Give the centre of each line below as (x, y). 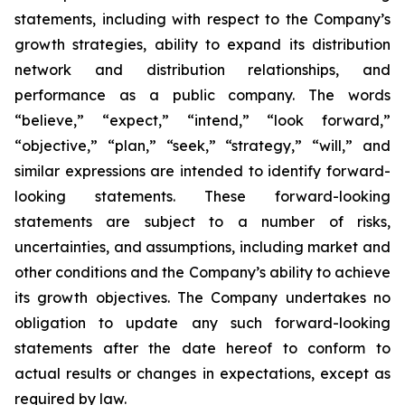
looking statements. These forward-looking (202, 197)
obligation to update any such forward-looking (202, 323)
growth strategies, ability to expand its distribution (202, 45)
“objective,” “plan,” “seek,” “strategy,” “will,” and (202, 146)
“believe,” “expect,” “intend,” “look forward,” (202, 121)
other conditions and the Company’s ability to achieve (202, 273)
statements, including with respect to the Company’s (202, 19)
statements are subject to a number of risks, (202, 222)
